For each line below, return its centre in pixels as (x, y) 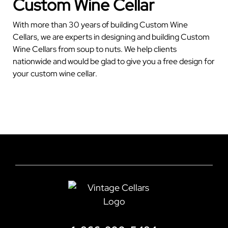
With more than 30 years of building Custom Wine (100, 25)
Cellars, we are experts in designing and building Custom (111, 37)
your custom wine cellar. (55, 74)
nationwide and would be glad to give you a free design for (114, 62)
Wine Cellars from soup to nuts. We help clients (95, 49)
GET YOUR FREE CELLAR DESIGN (76, 104)
